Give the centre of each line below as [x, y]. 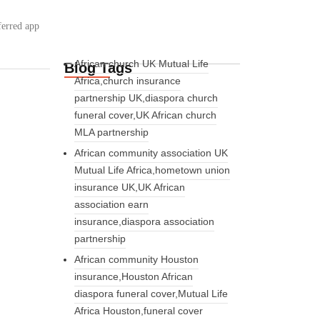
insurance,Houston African [133, 276]
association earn [111, 204]
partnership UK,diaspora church [146, 97]
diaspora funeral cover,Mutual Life [151, 293]
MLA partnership [111, 132]
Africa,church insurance [127, 80]
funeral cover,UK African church [145, 115]
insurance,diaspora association [144, 221]
